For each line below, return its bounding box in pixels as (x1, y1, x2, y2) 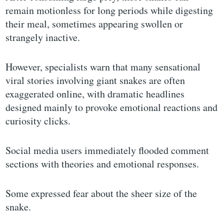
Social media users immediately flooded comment (5, 143, 209, 157)
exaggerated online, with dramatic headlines (5, 87, 185, 101)
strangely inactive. (5, 30, 80, 44)
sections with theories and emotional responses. (5, 157, 199, 171)
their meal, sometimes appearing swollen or (5, 17, 183, 31)
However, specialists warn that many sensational (5, 60, 201, 74)
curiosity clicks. (5, 114, 71, 128)
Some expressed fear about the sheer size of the (5, 186, 197, 200)
